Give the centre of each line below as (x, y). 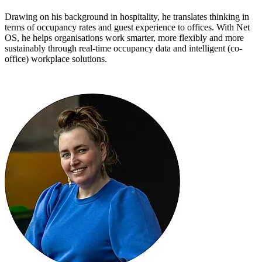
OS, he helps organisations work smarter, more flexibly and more (124, 38)
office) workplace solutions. (57, 59)
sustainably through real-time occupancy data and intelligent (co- (123, 49)
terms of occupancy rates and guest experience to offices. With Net (127, 27)
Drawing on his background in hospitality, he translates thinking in (127, 17)
